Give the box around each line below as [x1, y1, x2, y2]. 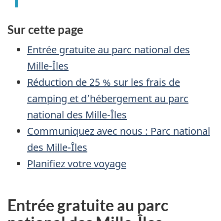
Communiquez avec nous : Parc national [27, 124, 210, 138]
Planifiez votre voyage [27, 157, 126, 171]
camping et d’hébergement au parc [27, 92, 188, 106]
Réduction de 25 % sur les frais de [27, 75, 180, 89]
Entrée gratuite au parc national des [27, 43, 190, 57]
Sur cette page [7, 22, 83, 37]
